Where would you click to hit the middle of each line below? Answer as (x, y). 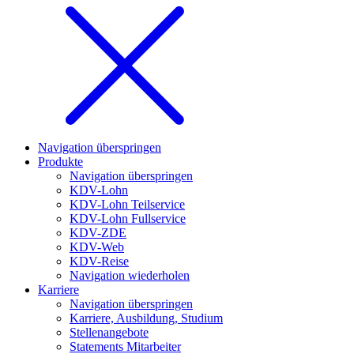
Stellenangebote (109, 332)
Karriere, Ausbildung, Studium (146, 318)
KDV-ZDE (98, 233)
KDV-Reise (99, 261)
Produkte (60, 162)
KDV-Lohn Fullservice (128, 218)
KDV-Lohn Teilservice (127, 204)
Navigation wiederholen (130, 275)
